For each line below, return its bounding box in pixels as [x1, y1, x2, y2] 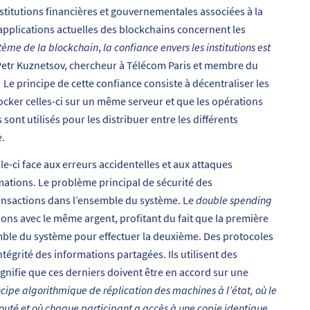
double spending [196, 193, 272, 208]
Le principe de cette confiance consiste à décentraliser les [3, 75, 269, 90]
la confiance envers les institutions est [103, 39, 271, 54]
